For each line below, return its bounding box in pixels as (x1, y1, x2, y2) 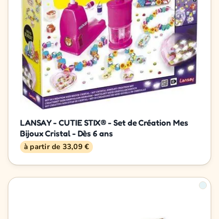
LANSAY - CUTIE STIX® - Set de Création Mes (20, 117, 188, 128)
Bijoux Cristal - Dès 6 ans (20, 128, 113, 138)
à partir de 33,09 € (24, 141, 89, 152)
